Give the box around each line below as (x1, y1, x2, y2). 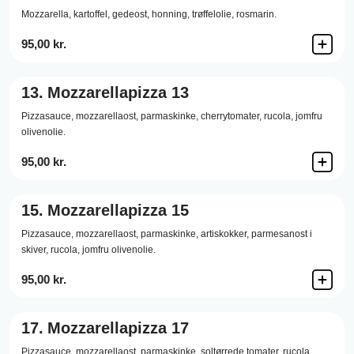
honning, (152, 9, 190, 20)
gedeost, (112, 9, 149, 20)
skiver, (21, 244, 48, 255)
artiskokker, (201, 228, 249, 239)
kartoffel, (73, 9, 110, 20)
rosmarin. (236, 9, 277, 20)
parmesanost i (251, 228, 312, 239)
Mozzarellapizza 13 (47, 84, 189, 101)
